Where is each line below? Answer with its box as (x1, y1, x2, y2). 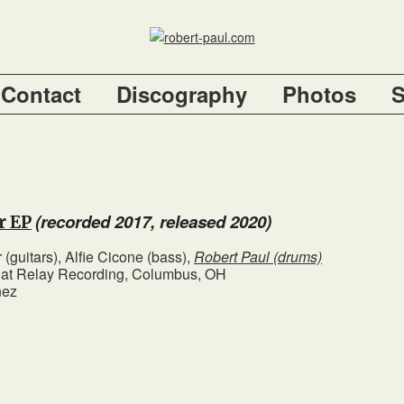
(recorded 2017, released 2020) (35, 209, 272, 234)
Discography (116, 78, 247, 109)
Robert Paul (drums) (194, 246, 323, 268)
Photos (282, 78, 356, 109)
